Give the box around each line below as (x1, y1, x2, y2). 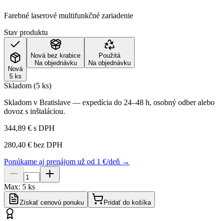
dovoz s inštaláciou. (4, 107, 65, 115)
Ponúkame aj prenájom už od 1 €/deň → (4, 157, 130, 166)
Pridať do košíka (104, 198, 151, 206)
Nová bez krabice (31, 51, 80, 59)
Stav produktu (4, 28, 48, 37)
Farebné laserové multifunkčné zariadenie (4, 11, 133, 20)
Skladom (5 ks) (4, 81, 51, 90)
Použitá (99, 51, 120, 59)
